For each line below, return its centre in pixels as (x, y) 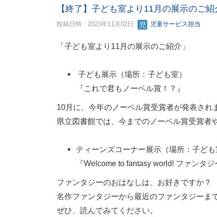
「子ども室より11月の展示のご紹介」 (123, 46)
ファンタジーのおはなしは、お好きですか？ (134, 182)
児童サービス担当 (174, 24)
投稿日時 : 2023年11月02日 (97, 24)
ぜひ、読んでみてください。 (107, 210)
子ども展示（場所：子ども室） (131, 74)
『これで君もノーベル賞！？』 (130, 88)
